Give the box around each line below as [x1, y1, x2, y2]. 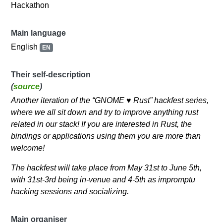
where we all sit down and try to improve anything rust [11, 108, 199, 117]
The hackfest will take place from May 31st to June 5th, [11, 164, 202, 172]
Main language [11, 29, 66, 38]
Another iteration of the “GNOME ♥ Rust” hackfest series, [11, 96, 209, 105]
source [13, 82, 40, 91]
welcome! [11, 144, 45, 153]
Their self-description [11, 70, 91, 79]
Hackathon [11, 1, 50, 10]
